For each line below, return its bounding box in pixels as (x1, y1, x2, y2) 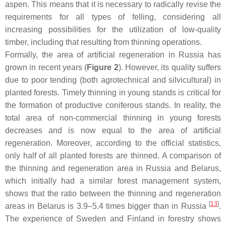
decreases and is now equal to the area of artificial (5, 126, 221, 135)
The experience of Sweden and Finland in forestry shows (5, 214, 221, 223)
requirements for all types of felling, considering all (5, 13, 221, 22)
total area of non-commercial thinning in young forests (5, 114, 221, 123)
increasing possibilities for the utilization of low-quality (5, 25, 221, 34)
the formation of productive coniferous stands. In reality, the (5, 101, 221, 110)
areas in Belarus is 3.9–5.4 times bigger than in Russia (5, 202, 209, 211)
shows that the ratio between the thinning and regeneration (5, 189, 221, 198)
